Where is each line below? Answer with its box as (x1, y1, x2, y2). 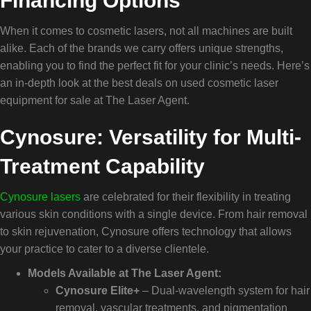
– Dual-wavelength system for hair (140, 284, 310, 296)
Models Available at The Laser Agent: (28, 267, 221, 279)
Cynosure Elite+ (56, 284, 140, 296)
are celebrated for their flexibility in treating (81, 190, 291, 203)
